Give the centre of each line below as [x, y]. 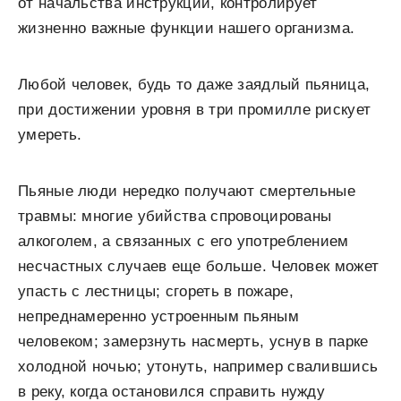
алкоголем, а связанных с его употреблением [183, 242]
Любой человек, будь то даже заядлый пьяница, [194, 85]
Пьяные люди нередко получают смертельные [187, 192]
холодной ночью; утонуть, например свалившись [198, 367]
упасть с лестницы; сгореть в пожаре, [156, 292]
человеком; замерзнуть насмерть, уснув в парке [193, 342]
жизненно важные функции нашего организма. [187, 29]
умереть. [50, 135]
